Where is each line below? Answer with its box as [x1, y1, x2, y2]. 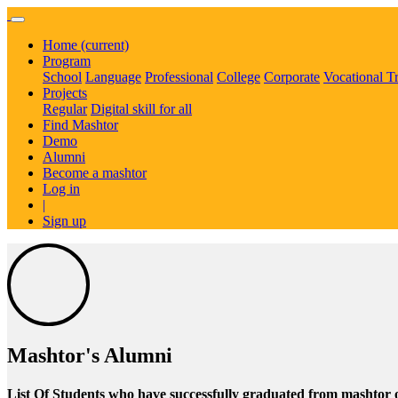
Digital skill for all [91, 101, 192, 116]
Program [43, 53, 91, 68]
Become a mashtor [43, 165, 147, 180]
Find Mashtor [43, 117, 118, 132]
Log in [43, 181, 80, 196]
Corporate [264, 69, 320, 84]
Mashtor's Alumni [7, 343, 172, 367]
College [217, 69, 260, 84]
